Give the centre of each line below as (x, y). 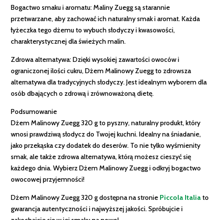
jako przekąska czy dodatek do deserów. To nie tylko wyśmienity (106, 146)
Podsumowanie (34, 112)
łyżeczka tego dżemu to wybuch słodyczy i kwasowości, (93, 30)
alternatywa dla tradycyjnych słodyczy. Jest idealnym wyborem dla (109, 82)
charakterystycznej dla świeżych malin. (69, 41)
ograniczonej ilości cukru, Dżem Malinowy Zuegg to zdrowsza (101, 71)
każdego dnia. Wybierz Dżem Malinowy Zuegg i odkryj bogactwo (106, 168)
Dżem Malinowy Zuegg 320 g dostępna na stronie (85, 198)
